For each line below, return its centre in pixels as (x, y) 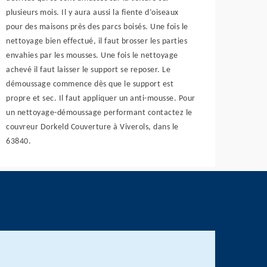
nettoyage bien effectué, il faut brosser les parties (97, 41)
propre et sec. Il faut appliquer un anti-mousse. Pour (101, 99)
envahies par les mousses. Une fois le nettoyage (92, 56)
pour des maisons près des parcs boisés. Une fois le (97, 27)
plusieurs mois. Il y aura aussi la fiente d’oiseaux (92, 13)
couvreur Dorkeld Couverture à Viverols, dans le (92, 127)
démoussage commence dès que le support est (90, 84)
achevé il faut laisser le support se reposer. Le (89, 70)
